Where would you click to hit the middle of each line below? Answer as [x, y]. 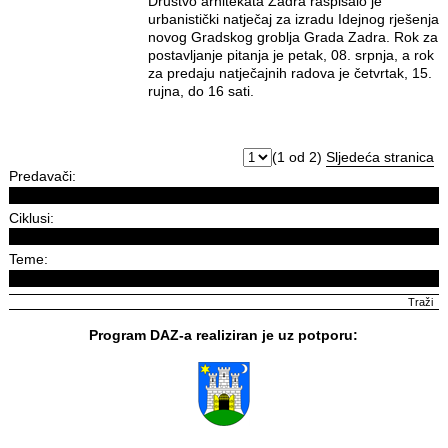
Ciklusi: [31, 217]
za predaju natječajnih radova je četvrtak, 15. [289, 73]
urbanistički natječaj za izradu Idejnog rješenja [293, 19]
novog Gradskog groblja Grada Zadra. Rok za [292, 37]
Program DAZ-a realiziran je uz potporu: [224, 334]
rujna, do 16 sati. [200, 91]
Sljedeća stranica [380, 157]
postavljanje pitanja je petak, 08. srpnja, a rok [290, 55]
